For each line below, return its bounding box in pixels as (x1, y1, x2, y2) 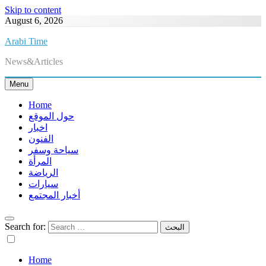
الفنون (28, 134, 53, 144)
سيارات (28, 179, 58, 189)
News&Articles (5, 56, 63, 66)
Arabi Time (5, 36, 47, 46)
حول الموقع (28, 111, 74, 121)
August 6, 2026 (5, 15, 63, 26)
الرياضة (28, 167, 58, 178)
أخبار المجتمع (28, 190, 80, 200)
